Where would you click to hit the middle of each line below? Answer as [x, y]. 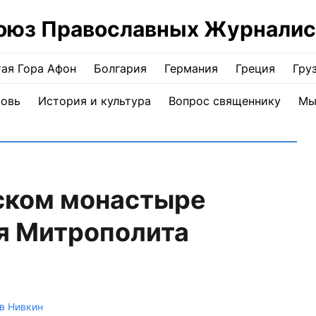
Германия [191, 68]
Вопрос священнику [224, 101]
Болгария [120, 68]
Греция [255, 68]
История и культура [94, 101]
